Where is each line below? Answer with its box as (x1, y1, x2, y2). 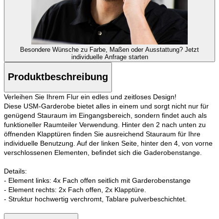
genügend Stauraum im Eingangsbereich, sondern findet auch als (4, 111, 207, 119)
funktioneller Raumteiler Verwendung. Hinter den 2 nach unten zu (4, 120, 206, 129)
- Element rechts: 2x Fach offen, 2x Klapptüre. (4, 185, 146, 194)
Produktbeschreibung (8, 71, 108, 83)
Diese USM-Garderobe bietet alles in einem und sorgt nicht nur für (4, 102, 209, 110)
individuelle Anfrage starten (71, 53, 148, 61)
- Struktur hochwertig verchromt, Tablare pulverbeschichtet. (4, 195, 187, 203)
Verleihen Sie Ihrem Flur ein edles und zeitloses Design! (4, 92, 176, 101)
